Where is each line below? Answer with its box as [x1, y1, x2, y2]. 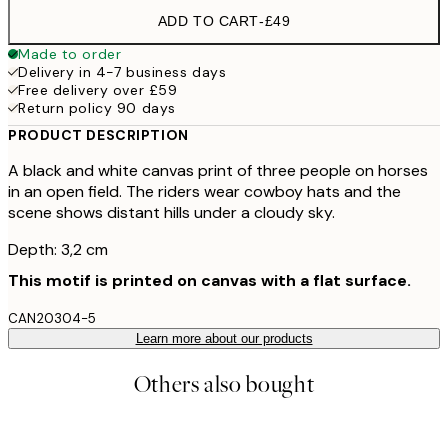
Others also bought [133, 368, 315, 400]
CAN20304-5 [8, 310, 96, 327]
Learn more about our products [135, 331, 313, 346]
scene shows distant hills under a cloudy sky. [8, 202, 335, 223]
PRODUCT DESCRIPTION [8, 126, 189, 144]
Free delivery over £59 [18, 81, 178, 99]
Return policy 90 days [18, 99, 176, 117]
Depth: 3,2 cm [8, 239, 108, 260]
